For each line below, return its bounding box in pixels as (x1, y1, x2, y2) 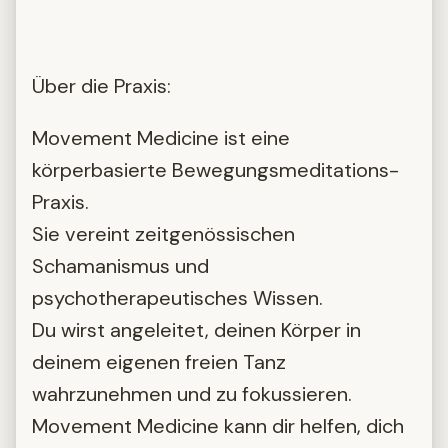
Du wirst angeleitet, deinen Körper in (32, 317, 361, 344)
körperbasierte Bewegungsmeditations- (32, 157, 399, 184)
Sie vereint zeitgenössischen (32, 221, 295, 248)
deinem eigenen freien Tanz (32, 349, 286, 376)
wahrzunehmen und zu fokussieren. (32, 381, 352, 408)
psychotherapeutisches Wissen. (32, 285, 323, 312)
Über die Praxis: (32, 73, 171, 100)
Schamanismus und (32, 253, 209, 280)
